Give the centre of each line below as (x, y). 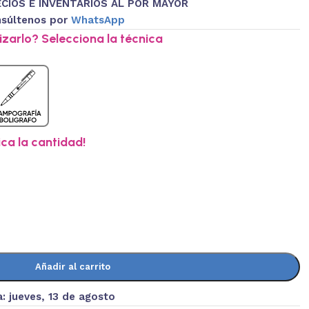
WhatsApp (98, 20)
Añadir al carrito (72, 266)
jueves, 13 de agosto (62, 296)
